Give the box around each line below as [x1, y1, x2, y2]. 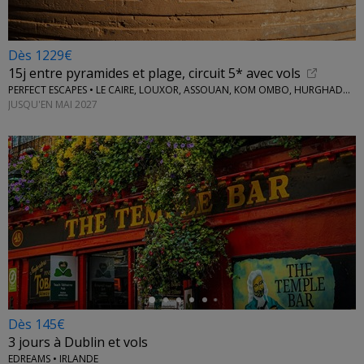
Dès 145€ [8, 315, 65, 333]
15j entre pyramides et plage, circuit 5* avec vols [8, 64, 301, 83]
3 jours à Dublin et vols [8, 333, 148, 352]
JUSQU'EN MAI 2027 [8, 97, 97, 111]
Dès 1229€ [8, 46, 72, 64]
